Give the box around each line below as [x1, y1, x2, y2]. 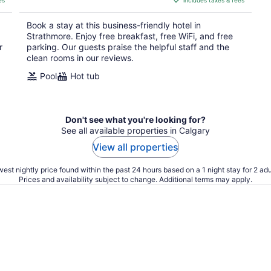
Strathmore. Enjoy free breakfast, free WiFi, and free [27, 31, 233, 41]
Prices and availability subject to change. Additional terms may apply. [19, 175, 252, 184]
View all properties [93, 141, 178, 153]
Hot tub [70, 71, 100, 81]
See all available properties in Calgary [61, 125, 210, 135]
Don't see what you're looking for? [65, 114, 206, 125]
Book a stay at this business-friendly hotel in [27, 20, 201, 30]
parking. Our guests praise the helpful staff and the [27, 42, 229, 52]
